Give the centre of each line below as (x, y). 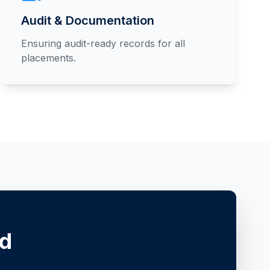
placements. (48, 58)
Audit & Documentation (87, 20)
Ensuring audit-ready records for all (103, 43)
